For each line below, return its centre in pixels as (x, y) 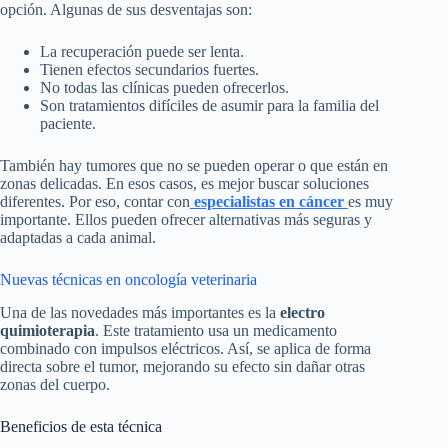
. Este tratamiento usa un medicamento (216, 330)
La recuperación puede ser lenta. (142, 52)
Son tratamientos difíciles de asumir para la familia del (209, 106)
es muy (370, 202)
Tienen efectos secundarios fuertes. (149, 70)
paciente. (68, 124)
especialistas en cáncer (269, 202)
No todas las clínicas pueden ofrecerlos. (164, 88)
